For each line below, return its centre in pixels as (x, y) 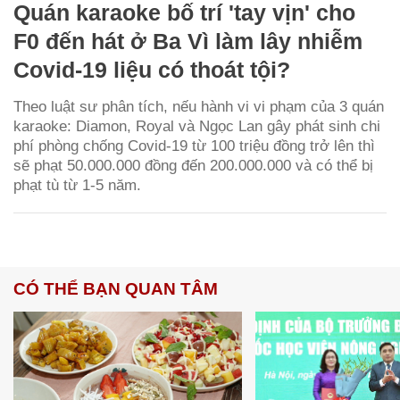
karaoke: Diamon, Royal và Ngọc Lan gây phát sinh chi (197, 126)
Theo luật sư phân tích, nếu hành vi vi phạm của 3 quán (199, 106)
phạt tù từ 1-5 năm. (77, 185)
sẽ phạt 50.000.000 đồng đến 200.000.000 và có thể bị (193, 165)
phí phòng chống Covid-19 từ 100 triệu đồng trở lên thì (194, 146)
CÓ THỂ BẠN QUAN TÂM (116, 288)
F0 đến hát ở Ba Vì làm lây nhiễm (188, 41)
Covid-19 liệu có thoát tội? (152, 69)
